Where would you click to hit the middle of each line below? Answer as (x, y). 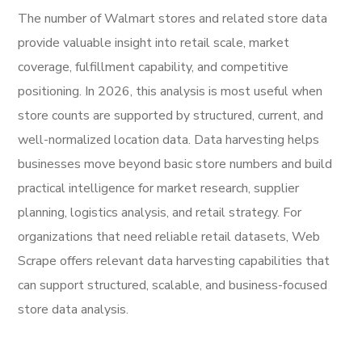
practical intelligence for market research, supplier (159, 188)
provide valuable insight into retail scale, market (154, 43)
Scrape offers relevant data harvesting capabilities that (174, 261)
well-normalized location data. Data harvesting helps (169, 140)
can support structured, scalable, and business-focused (173, 285)
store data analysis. (74, 309)
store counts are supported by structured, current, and (171, 116)
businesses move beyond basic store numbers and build (175, 164)
